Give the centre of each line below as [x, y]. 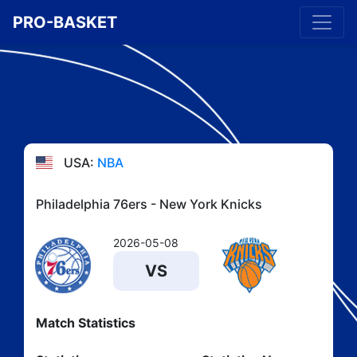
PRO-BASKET [65, 22]
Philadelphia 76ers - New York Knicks [149, 204]
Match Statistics [86, 323]
